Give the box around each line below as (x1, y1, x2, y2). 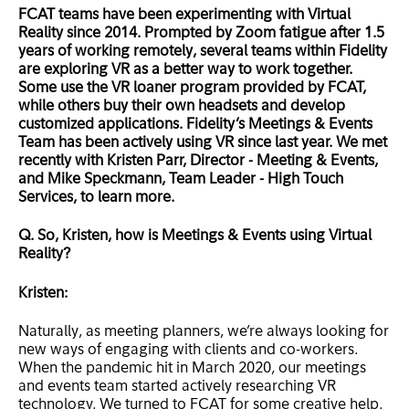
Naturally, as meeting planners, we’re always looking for (18, 325, 389, 341)
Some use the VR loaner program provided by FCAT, (18, 81, 366, 97)
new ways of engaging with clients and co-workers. (18, 343, 358, 359)
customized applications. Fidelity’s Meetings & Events (18, 118, 372, 133)
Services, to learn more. (18, 191, 174, 206)
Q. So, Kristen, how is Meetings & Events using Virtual (18, 229, 372, 245)
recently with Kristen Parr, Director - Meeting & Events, (18, 154, 378, 170)
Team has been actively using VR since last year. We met (18, 136, 387, 152)
